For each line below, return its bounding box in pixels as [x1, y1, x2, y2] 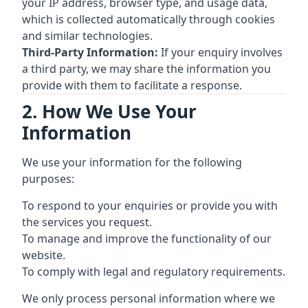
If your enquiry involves [158, 45, 283, 60]
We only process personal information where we [22, 291, 275, 306]
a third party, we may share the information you [22, 61, 271, 76]
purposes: [22, 171, 74, 186]
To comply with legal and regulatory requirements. [22, 264, 285, 279]
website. [22, 247, 65, 263]
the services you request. [22, 214, 152, 230]
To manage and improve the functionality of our [22, 231, 272, 246]
